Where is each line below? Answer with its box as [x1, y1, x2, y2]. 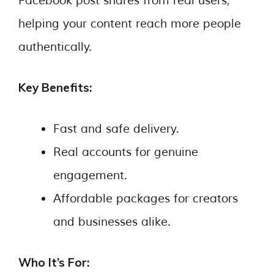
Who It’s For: [18, 255, 89, 270]
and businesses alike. [53, 214, 171, 229]
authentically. [18, 39, 92, 54]
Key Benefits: [18, 80, 92, 95]
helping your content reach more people [18, 16, 241, 31]
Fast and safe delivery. [53, 121, 179, 136]
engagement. [53, 168, 127, 183]
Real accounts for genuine [53, 144, 198, 160]
